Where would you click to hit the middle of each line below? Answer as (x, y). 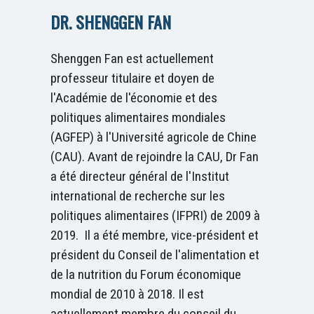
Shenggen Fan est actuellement (132, 58)
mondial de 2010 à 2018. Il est (127, 294)
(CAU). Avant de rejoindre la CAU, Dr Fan (155, 156)
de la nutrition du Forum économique (146, 274)
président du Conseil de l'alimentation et (155, 254)
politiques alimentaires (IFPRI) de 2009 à (155, 215)
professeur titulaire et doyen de (132, 78)
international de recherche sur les (138, 196)
